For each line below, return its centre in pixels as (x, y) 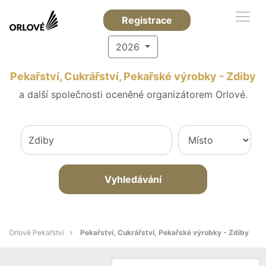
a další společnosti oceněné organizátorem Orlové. (133, 94)
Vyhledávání (133, 179)
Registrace (147, 20)
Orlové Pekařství (37, 232)
